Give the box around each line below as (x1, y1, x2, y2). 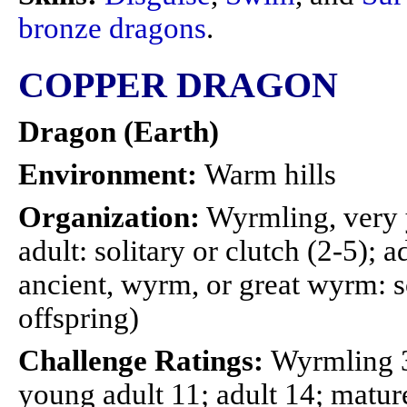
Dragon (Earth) (18, 115, 219, 148)
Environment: (18, 158, 204, 191)
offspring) (18, 302, 139, 334)
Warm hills (204, 158, 336, 191)
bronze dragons (18, 12, 206, 45)
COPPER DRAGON (18, 65, 338, 105)
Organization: (18, 201, 200, 233)
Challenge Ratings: (18, 344, 271, 377)
